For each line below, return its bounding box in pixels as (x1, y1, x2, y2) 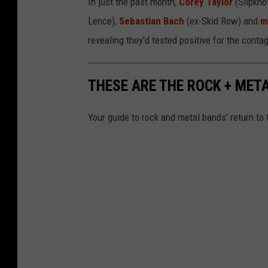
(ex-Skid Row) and (184, 14, 260, 27)
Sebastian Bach (119, 14, 184, 27)
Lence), (88, 14, 119, 27)
